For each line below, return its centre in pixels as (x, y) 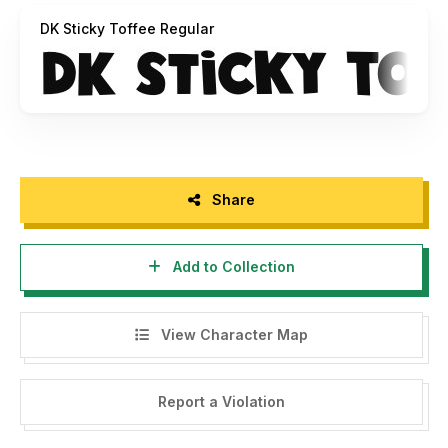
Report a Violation (221, 402)
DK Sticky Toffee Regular (127, 28)
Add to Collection (231, 267)
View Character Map (232, 334)
